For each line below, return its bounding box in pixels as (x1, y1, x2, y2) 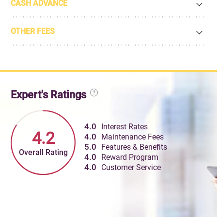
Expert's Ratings (11, 88, 89, 101)
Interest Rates (101, 122, 148, 132)
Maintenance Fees (101, 132, 164, 142)
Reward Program (101, 153, 159, 162)
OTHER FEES (11, 26, 55, 36)
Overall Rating (19, 147, 68, 157)
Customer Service (101, 163, 161, 172)
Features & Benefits (101, 142, 168, 152)
